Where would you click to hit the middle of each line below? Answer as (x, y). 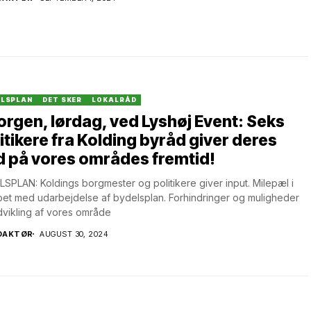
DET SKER (62, 99)
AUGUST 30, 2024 (74, 234)
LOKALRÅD (114, 99)
